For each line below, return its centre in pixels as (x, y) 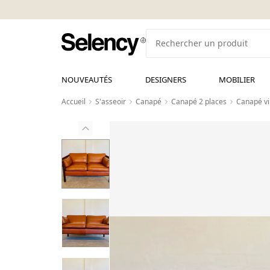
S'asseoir (111, 102)
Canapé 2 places (199, 102)
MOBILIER (237, 80)
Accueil (74, 102)
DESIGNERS (165, 80)
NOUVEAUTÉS (87, 80)
